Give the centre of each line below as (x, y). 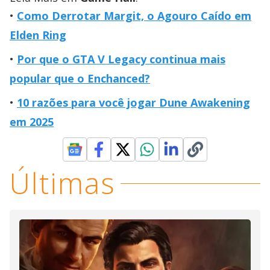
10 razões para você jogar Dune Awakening (133, 102)
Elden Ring (38, 35)
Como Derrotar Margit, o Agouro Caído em (134, 16)
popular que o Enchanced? (80, 78)
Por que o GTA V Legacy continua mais (121, 59)
